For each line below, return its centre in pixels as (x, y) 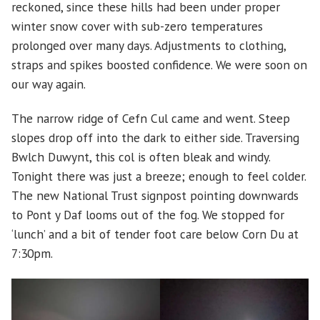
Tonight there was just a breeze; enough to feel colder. (159, 176)
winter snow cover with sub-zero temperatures (137, 26)
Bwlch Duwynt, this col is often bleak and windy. (141, 157)
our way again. (49, 84)
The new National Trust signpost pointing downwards (155, 196)
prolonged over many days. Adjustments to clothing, (149, 46)
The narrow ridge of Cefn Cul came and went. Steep (151, 119)
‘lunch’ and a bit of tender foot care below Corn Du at (155, 234)
